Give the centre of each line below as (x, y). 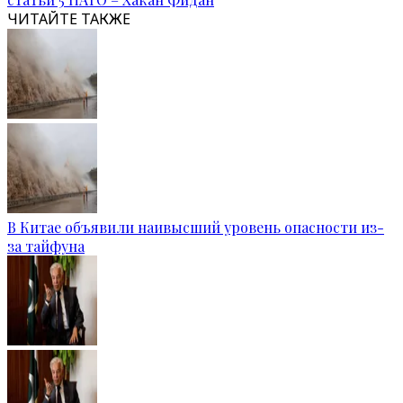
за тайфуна (46, 246)
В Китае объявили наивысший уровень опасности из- (196, 227)
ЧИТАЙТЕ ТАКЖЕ (69, 19)
